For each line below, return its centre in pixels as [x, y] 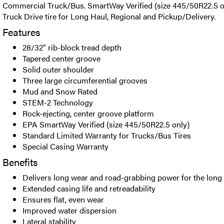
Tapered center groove [61, 58]
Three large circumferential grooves [85, 80]
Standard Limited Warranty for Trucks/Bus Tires [107, 135]
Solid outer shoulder [58, 69]
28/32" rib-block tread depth [72, 47]
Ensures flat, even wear [63, 199]
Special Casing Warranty [65, 146]
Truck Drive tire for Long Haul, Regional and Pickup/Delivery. [109, 16]
